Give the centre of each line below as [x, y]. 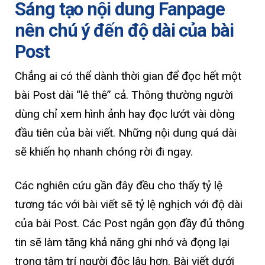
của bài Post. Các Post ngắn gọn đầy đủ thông [130, 223]
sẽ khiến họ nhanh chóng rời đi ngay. [105, 151]
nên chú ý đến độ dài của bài [124, 31]
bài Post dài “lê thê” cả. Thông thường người [124, 95]
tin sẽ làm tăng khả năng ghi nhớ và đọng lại [122, 242]
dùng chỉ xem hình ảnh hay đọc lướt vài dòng [125, 114]
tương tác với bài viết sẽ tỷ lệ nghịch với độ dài [129, 204]
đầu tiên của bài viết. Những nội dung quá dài [126, 132]
